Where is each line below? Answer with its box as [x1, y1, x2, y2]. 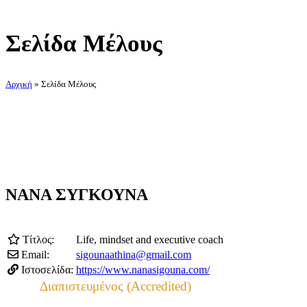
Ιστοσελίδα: [19, 263, 73, 275]
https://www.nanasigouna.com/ [76, 263, 210, 275]
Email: [19, 248, 49, 260]
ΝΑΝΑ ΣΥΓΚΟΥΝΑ [5, 186, 148, 204]
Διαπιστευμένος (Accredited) [40, 278, 191, 293]
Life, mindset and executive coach [76, 233, 223, 245]
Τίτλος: [20, 233, 54, 245]
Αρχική [5, 79, 32, 90]
